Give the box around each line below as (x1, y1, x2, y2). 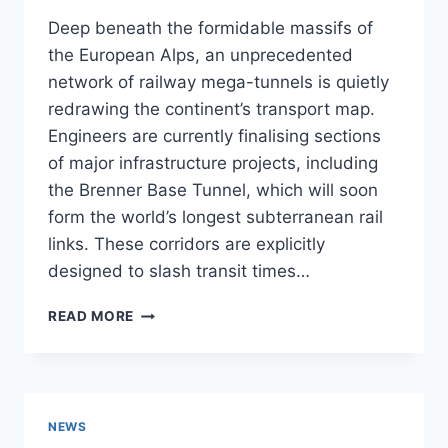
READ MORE (48, 308, 135, 325)
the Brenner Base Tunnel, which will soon (48, 180, 378, 201)
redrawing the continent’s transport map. (48, 99, 375, 120)
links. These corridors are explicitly (48, 234, 325, 255)
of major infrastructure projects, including (48, 153, 378, 174)
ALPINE (133, 303, 187, 320)
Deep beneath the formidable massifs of (48, 18, 373, 39)
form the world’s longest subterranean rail (48, 207, 383, 228)
